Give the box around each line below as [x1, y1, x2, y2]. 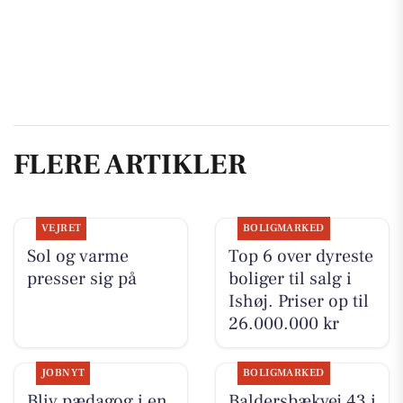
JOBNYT [40, 365, 85, 380]
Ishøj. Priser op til [228, 289, 369, 313]
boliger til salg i [228, 266, 352, 291]
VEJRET [40, 220, 82, 235]
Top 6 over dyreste [228, 244, 373, 268]
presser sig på [26, 266, 137, 291]
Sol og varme [26, 244, 129, 268]
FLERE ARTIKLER [13, 146, 246, 184]
